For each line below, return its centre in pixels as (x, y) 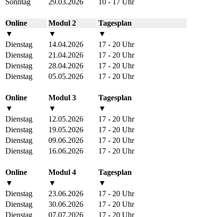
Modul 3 (62, 97)
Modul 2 (62, 23)
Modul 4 (62, 172)
